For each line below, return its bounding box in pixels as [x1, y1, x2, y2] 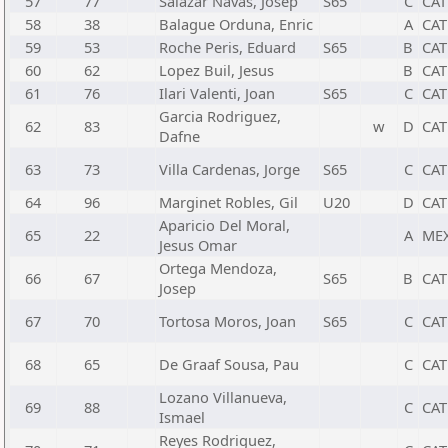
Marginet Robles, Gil [159, 192, 298, 212]
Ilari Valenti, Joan [159, 83, 275, 103]
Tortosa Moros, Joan [159, 311, 296, 331]
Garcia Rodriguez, [159, 106, 281, 126]
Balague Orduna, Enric [159, 14, 313, 34]
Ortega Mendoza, [159, 258, 277, 278]
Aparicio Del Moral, [159, 215, 290, 235]
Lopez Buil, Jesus [159, 60, 274, 80]
